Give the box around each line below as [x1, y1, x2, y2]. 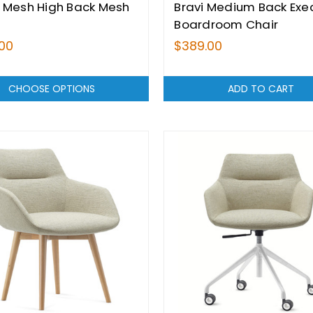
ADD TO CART [228, 81, 295, 96]
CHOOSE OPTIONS [8, 81, 96, 96]
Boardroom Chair [174, 15, 279, 33]
